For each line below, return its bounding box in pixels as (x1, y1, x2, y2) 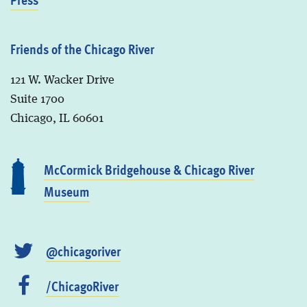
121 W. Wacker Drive (10, 74, 114, 87)
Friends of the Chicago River (10, 38, 154, 60)
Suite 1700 (10, 93, 64, 106)
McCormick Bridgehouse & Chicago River (43, 159, 254, 180)
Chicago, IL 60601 (10, 112, 103, 125)
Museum (43, 181, 90, 202)
